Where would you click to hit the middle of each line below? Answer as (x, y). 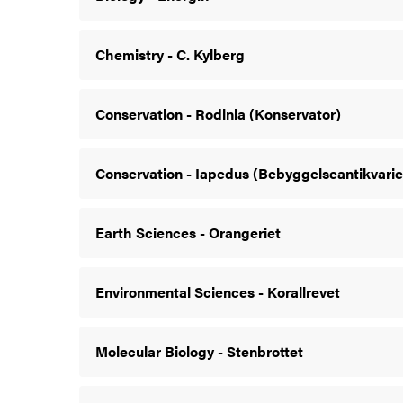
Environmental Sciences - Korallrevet (218, 291)
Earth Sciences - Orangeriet (188, 232)
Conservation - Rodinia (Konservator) (218, 113)
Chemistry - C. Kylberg (170, 54)
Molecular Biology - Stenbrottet (199, 351)
